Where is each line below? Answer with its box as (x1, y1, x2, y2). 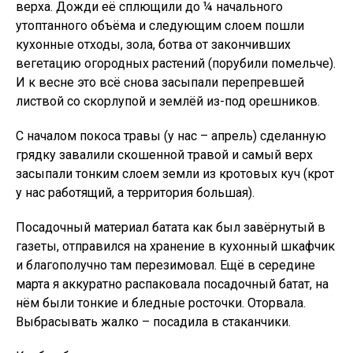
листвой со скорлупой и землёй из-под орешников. (16, 94, 320, 109)
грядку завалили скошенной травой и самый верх (16, 147, 313, 162)
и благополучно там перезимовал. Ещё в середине (16, 258, 315, 273)
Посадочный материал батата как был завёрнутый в (16, 220, 325, 235)
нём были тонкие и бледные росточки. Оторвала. (16, 295, 306, 310)
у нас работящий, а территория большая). (16, 185, 255, 200)
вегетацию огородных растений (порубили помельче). (16, 56, 336, 71)
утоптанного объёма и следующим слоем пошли (16, 18, 304, 33)
